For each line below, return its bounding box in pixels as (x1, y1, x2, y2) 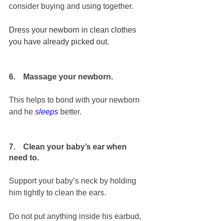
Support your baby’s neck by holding (9, 177, 138, 185)
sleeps (35, 108, 58, 116)
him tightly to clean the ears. (9, 188, 108, 197)
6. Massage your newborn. (9, 73, 113, 81)
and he (9, 108, 35, 116)
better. (58, 108, 81, 116)
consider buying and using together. (9, 2, 133, 11)
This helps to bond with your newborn (9, 96, 142, 105)
